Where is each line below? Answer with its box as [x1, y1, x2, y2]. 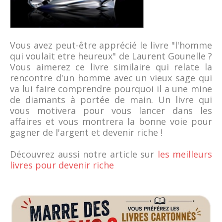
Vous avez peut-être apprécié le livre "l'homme [10, 39, 212, 51]
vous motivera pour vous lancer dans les [10, 104, 212, 116]
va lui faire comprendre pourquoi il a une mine [10, 82, 212, 95]
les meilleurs [157, 148, 212, 160]
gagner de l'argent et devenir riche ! [10, 126, 163, 138]
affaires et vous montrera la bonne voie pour [10, 115, 212, 127]
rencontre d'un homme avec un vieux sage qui [10, 71, 212, 84]
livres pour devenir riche [10, 159, 114, 171]
